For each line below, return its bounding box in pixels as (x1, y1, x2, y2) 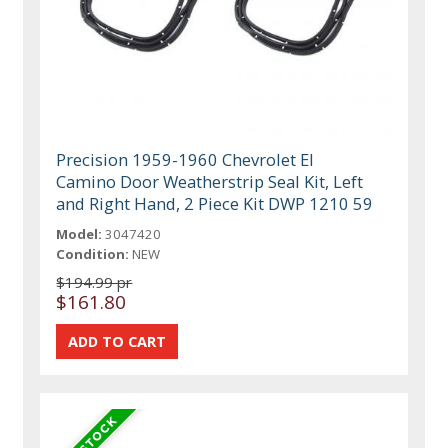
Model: (56, 225, 103, 244)
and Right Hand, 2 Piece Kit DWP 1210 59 (56, 192, 374, 216)
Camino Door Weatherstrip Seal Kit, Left (56, 170, 364, 194)
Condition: (56, 245, 130, 264)
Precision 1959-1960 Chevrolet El (56, 148, 315, 172)
